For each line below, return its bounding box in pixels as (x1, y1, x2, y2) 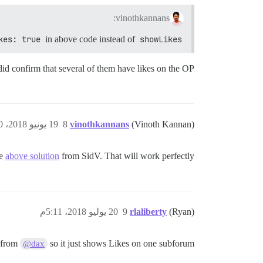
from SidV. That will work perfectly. (59, 151, 194, 161)
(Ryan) (169, 207, 194, 217)
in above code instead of (43, 34, 137, 45)
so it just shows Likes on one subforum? (48, 238, 194, 249)
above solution (5, 151, 59, 161)
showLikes (140, 34, 182, 45)
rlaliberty (130, 207, 167, 217)
